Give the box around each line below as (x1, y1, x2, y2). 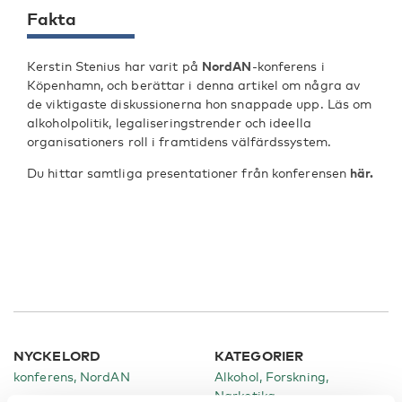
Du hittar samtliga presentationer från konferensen (27, 165, 351, 180)
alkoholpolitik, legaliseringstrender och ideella (27, 115, 311, 130)
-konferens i (251, 58, 325, 74)
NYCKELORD (13, 347, 100, 363)
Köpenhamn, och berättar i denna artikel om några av (27, 77, 361, 92)
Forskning (265, 369, 326, 384)
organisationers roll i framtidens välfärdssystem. (27, 134, 331, 149)
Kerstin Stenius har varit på (27, 58, 202, 74)
